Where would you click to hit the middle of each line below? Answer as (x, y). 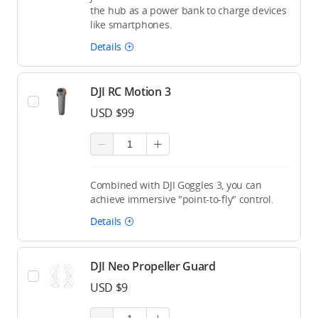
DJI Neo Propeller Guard (153, 266)
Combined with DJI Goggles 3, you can (176, 185)
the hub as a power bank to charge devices (188, 10)
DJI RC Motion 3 (131, 92)
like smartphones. (131, 24)
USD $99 (112, 113)
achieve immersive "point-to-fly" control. (182, 199)
